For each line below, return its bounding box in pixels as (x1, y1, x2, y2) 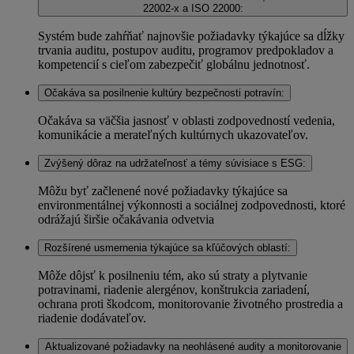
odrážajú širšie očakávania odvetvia (38, 213, 220, 227)
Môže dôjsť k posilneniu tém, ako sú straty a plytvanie (38, 269, 307, 283)
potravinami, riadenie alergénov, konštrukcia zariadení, (38, 283, 310, 297)
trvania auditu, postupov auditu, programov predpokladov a (38, 43, 333, 58)
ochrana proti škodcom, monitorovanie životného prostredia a (38, 297, 343, 311)
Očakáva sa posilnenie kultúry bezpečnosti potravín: (44, 87, 284, 100)
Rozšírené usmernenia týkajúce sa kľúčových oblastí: (44, 242, 291, 254)
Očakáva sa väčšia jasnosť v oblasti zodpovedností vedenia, (38, 114, 335, 128)
